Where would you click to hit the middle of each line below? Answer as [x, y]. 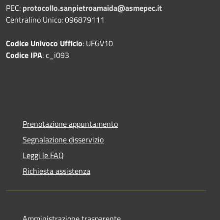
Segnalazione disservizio [63, 139]
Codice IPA [24, 55]
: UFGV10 [98, 43]
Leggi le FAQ [43, 155]
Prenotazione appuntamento [70, 124]
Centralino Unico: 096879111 [55, 19]
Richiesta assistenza [56, 171]
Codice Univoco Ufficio [44, 43]
